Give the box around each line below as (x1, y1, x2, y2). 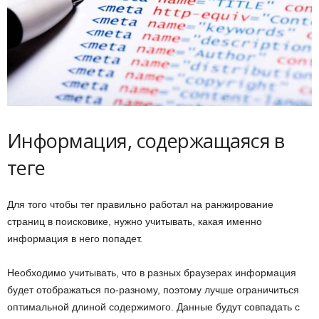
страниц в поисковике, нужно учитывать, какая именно (7, 215, 262, 227)
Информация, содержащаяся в (7, 127, 285, 154)
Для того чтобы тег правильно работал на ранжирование (7, 198, 273, 210)
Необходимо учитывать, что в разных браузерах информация (7, 266, 296, 278)
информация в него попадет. (7, 232, 142, 244)
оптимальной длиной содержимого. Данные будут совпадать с (7, 300, 300, 313)
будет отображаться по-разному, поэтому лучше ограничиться (7, 283, 299, 296)
